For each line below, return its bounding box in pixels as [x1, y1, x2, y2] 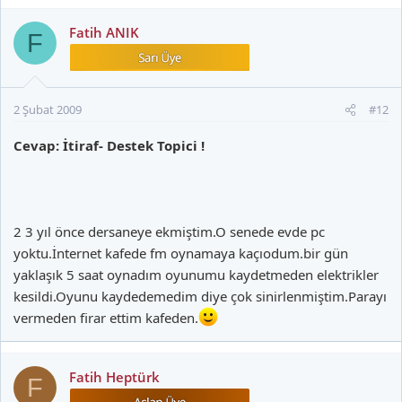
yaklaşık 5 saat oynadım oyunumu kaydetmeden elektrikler [13, 266, 379, 284]
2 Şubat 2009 [13, 101, 82, 118]
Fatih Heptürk [69, 368, 160, 387]
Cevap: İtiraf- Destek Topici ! [13, 136, 205, 155]
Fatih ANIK [69, 23, 139, 42]
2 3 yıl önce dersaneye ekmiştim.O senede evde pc [13, 223, 325, 241]
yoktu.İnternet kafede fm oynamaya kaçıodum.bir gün [13, 244, 348, 263]
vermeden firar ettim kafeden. [13, 309, 198, 328]
